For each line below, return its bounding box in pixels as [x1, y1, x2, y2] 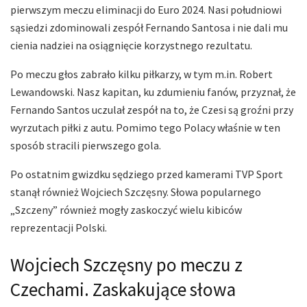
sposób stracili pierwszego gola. [10, 138, 161, 153]
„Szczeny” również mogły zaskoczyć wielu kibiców [10, 203, 242, 217]
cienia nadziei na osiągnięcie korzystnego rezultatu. [10, 38, 252, 53]
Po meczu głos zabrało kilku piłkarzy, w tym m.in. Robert [10, 67, 273, 82]
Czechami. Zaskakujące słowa [10, 277, 236, 301]
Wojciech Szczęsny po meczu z [10, 252, 243, 276]
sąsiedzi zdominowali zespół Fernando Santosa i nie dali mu [10, 21, 288, 35]
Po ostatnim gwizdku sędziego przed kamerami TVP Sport [10, 167, 283, 182]
